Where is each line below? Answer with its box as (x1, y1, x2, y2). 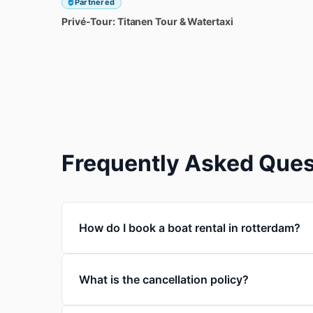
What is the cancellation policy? (79, 272, 249, 286)
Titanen (117, 15, 154, 27)
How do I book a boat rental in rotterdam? (79, 220, 300, 235)
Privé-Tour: (61, 15, 115, 27)
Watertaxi (187, 15, 233, 27)
